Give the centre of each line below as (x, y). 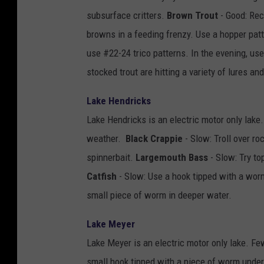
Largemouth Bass (172, 158)
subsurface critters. (127, 16)
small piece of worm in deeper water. (159, 195)
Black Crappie (154, 139)
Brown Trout (192, 16)
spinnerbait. (111, 158)
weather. (106, 139)
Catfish (102, 176)
